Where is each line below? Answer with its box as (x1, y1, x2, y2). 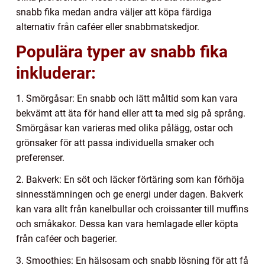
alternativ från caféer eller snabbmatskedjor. (16, 21, 199, 33)
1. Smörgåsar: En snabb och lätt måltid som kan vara (16, 93, 238, 105)
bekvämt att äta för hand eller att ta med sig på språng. (16, 108, 245, 119)
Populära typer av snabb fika (16, 42, 228, 62)
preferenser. (16, 152, 64, 164)
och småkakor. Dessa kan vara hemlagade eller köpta (16, 218, 238, 230)
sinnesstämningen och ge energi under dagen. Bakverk (16, 189, 243, 201)
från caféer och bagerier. (16, 233, 117, 245)
